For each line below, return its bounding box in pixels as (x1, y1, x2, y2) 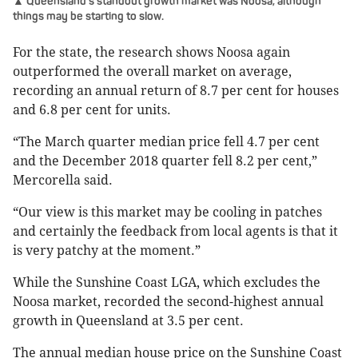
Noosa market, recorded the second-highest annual (13, 294, 324, 310)
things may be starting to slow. (13, 10, 164, 24)
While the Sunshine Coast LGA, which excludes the (13, 275, 320, 291)
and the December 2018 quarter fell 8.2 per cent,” (13, 153, 317, 169)
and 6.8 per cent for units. (13, 102, 171, 118)
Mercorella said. (13, 173, 113, 189)
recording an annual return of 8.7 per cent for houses (13, 83, 339, 99)
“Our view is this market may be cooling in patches (13, 205, 322, 221)
